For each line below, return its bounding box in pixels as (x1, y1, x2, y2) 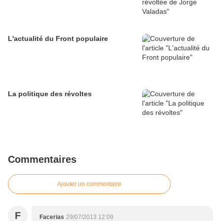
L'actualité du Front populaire (8, 35, 108, 43)
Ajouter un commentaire (57, 181, 121, 188)
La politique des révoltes (8, 90, 92, 98)
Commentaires (8, 154, 76, 165)
